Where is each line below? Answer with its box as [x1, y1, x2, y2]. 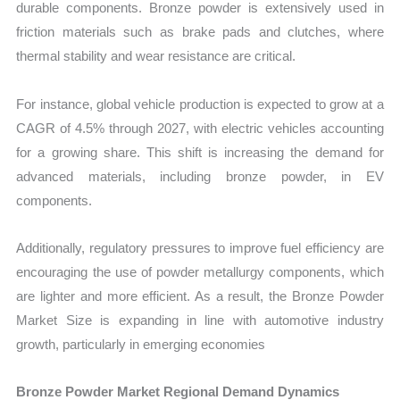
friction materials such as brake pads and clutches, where [16, 24, 384, 40]
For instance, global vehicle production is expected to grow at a [16, 96, 384, 112]
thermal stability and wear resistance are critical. [16, 48, 296, 64]
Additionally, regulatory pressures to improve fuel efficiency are [16, 239, 384, 255]
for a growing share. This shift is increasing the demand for [16, 144, 384, 160]
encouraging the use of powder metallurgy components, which [16, 263, 384, 279]
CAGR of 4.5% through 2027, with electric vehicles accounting [16, 120, 384, 136]
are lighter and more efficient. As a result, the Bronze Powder [16, 287, 384, 304]
